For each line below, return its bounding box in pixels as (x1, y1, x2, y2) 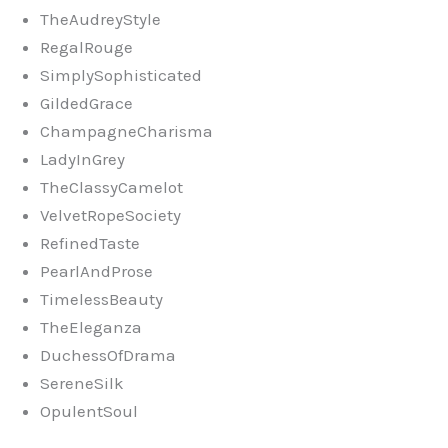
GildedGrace (40, 92, 133, 113)
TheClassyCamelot (40, 176, 183, 197)
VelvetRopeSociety (40, 204, 181, 225)
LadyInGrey (40, 148, 125, 169)
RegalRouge (40, 36, 133, 57)
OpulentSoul (40, 400, 138, 421)
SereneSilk (40, 372, 124, 393)
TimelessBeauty (40, 288, 163, 309)
